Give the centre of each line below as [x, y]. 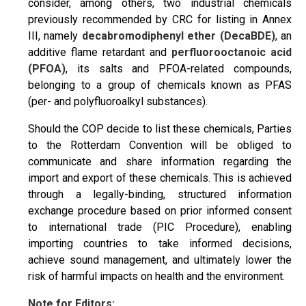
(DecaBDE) [246, 36]
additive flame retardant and [100, 52]
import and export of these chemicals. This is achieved [160, 178]
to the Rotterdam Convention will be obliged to [160, 145]
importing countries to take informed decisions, [160, 243]
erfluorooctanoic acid [235, 52]
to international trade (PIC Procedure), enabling [160, 227]
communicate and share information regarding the [160, 161]
